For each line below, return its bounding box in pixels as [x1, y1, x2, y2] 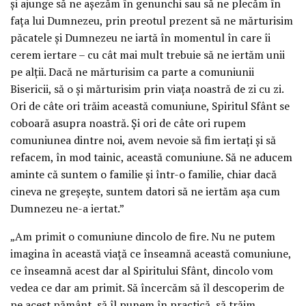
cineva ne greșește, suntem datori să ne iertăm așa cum [10, 184, 280, 199]
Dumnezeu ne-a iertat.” [10, 201, 124, 217]
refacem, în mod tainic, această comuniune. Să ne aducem [10, 150, 292, 165]
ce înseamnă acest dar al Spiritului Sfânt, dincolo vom [10, 262, 273, 278]
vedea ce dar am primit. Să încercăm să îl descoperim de [10, 279, 284, 295]
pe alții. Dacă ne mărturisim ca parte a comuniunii [10, 64, 254, 80]
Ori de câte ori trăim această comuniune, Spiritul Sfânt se [10, 98, 290, 114]
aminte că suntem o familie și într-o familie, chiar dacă [10, 167, 277, 182]
